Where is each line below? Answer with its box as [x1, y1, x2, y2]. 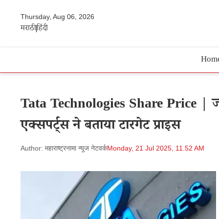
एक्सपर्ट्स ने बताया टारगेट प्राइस [21, 116, 180, 138]
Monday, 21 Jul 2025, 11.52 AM [107, 144, 204, 152]
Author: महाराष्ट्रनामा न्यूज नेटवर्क [21, 144, 107, 152]
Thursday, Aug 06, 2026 [21, 12, 94, 21]
